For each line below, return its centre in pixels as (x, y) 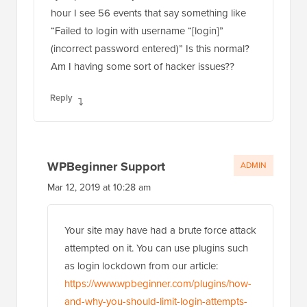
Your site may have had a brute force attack (160, 230)
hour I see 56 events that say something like (148, 13)
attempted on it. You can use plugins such (156, 248)
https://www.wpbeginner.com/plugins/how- (158, 283)
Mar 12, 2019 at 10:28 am (99, 187)
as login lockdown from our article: (141, 266)
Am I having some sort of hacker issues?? (143, 66)
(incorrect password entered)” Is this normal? (150, 48)
